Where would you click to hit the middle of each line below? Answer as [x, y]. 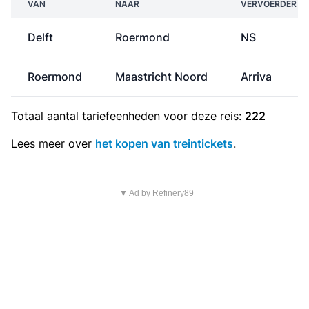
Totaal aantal [47, 116]
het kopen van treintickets [164, 143]
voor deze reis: [202, 116]
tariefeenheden [121, 116]
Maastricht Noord [161, 77]
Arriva [256, 77]
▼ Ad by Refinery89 [156, 193]
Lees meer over [53, 143]
